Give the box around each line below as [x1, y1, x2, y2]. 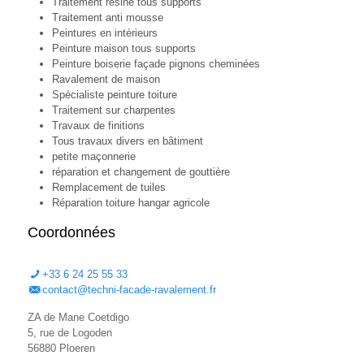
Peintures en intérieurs [51, 26, 158, 39]
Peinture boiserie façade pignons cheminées [51, 57, 260, 70]
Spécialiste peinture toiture [51, 88, 177, 101]
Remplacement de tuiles [51, 180, 166, 193]
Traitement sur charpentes [51, 103, 175, 116]
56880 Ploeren [27, 341, 95, 354]
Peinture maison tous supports [51, 41, 196, 54]
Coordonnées [27, 223, 115, 240]
